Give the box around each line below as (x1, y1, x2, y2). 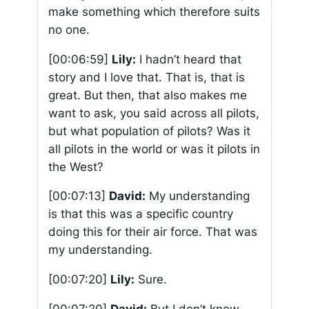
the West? (48, 159, 103, 174)
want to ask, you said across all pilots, (48, 106, 259, 120)
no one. (48, 22, 90, 37)
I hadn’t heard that (135, 52, 241, 66)
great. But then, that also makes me (48, 88, 247, 102)
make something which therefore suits (48, 4, 260, 19)
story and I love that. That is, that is (48, 70, 245, 84)
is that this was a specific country (48, 207, 233, 221)
